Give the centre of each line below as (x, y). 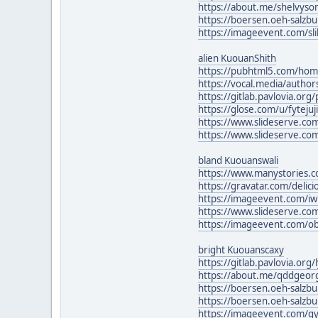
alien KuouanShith (237, 58)
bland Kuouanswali (238, 160)
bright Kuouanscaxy (241, 250)
